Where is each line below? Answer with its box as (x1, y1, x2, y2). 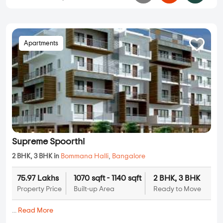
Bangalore (112, 153, 145, 160)
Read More (18, 207, 53, 215)
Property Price (17, 186, 62, 193)
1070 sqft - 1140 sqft (73, 174, 141, 183)
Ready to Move (153, 186, 201, 193)
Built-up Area (73, 186, 114, 193)
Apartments (24, 40, 58, 47)
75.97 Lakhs (17, 174, 59, 183)
